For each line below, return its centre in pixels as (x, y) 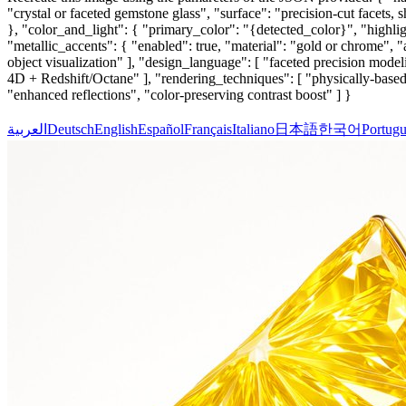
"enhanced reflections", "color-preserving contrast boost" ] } (179, 95)
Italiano (253, 130)
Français (208, 130)
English (116, 130)
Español (161, 130)
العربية (27, 130)
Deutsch (71, 130)
